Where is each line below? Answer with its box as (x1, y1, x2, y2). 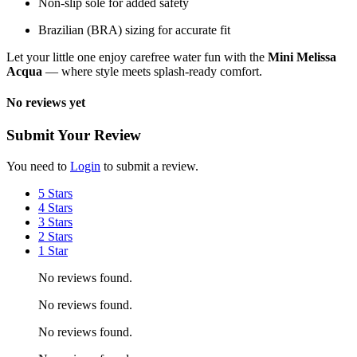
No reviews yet (6, 95, 85, 109)
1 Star (38, 243, 68, 257)
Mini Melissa (268, 49, 336, 64)
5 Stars (38, 186, 73, 200)
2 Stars (38, 229, 73, 243)
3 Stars (38, 214, 73, 229)
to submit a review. (100, 159, 198, 173)
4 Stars (38, 200, 73, 214)
